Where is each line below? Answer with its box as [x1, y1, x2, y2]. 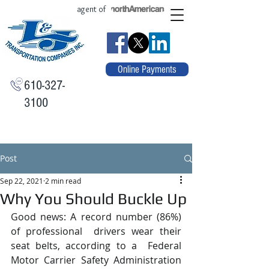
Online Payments [118, 64, 177, 75]
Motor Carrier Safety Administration [11, 253, 181, 267]
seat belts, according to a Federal [11, 239, 181, 252]
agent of [77, 4, 106, 14]
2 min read [45, 176, 81, 186]
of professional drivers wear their [11, 225, 181, 238]
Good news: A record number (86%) [11, 210, 181, 223]
